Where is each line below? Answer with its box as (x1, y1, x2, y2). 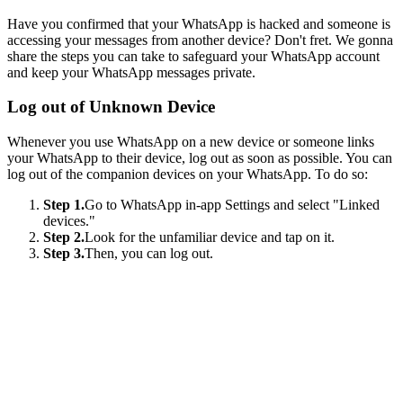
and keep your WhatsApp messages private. (7, 64, 255, 80)
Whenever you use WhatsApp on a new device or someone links (7, 134, 374, 149)
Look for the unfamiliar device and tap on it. (85, 229, 335, 245)
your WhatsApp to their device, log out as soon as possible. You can (7, 150, 392, 166)
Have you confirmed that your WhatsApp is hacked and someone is (7, 15, 390, 31)
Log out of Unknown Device (7, 97, 215, 117)
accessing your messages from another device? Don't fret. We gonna (7, 31, 393, 48)
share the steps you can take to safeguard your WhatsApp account (7, 48, 380, 64)
